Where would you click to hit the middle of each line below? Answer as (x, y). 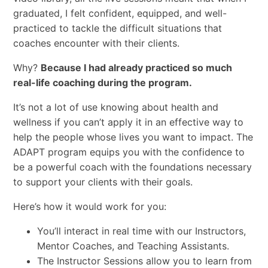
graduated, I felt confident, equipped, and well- (120, 13)
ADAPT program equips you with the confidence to (129, 152)
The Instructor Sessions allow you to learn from (144, 261)
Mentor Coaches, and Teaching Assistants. (133, 246)
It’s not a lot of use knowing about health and (115, 107)
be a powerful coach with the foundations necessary (132, 167)
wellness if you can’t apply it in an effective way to (128, 122)
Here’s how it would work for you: (89, 206)
